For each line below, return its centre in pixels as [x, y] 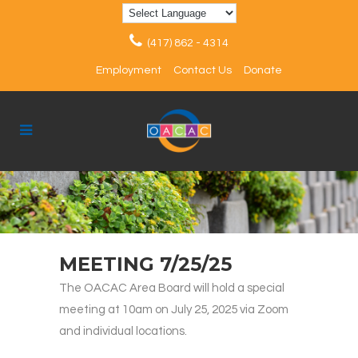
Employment [129, 70]
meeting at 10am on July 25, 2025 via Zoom [174, 310]
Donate [263, 70]
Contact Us [203, 70]
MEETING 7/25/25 [145, 265]
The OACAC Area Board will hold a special [172, 288]
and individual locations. [123, 332]
